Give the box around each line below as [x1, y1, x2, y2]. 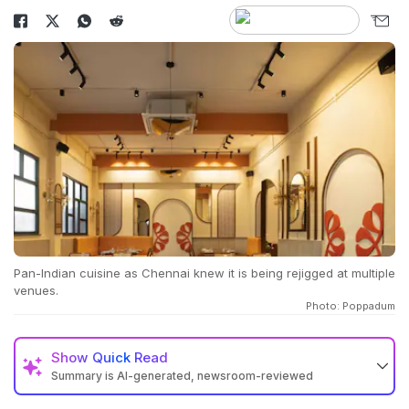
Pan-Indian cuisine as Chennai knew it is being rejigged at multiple [14, 266, 395, 281]
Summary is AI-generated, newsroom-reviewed [51, 369, 313, 383]
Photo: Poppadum [306, 299, 395, 313]
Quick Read [92, 349, 168, 367]
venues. [14, 283, 58, 299]
